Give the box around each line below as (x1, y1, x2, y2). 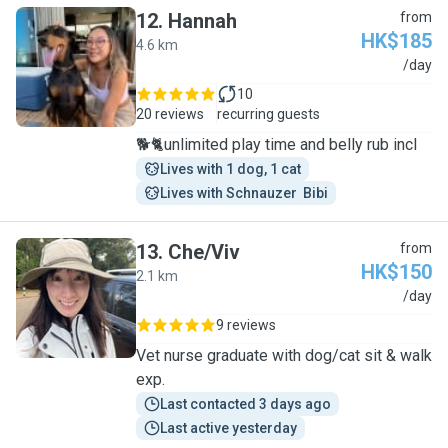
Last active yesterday (160, 420, 297, 436)
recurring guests (217, 106, 320, 122)
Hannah (168, 9, 237, 33)
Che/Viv (168, 240, 240, 264)
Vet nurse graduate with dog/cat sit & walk (136, 346, 432, 365)
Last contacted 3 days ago (160, 396, 331, 412)
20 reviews (136, 106, 204, 122)
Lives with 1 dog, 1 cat (160, 161, 301, 177)
